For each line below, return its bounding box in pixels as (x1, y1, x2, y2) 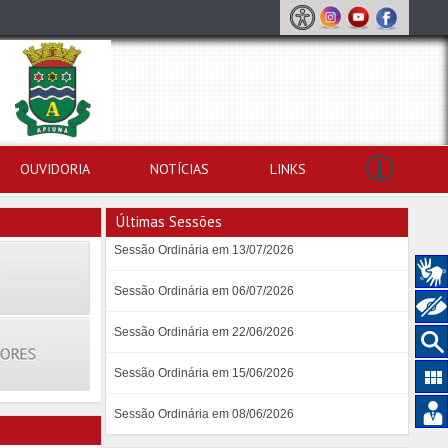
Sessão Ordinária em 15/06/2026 (113, 366, 294, 380)
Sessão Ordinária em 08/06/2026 (113, 407, 294, 421)
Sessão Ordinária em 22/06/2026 (113, 325, 294, 339)
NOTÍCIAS (150, 160, 210, 178)
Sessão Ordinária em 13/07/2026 (113, 243, 294, 257)
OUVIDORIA (19, 160, 90, 178)
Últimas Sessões (116, 212, 222, 231)
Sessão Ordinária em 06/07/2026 (113, 284, 294, 298)
